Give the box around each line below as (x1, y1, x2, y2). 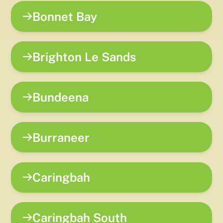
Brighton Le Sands (32, 49, 136, 64)
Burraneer (32, 130, 90, 144)
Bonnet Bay (32, 9, 98, 24)
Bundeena (32, 90, 89, 104)
